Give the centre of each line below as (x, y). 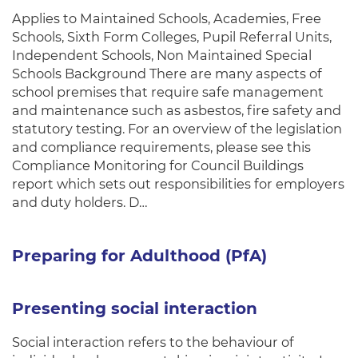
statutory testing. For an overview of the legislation (177, 129)
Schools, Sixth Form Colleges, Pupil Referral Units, (172, 37)
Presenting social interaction (135, 308)
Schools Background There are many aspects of (167, 74)
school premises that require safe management (168, 92)
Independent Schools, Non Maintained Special (162, 55)
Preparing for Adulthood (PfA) (139, 256)
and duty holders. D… (80, 202)
